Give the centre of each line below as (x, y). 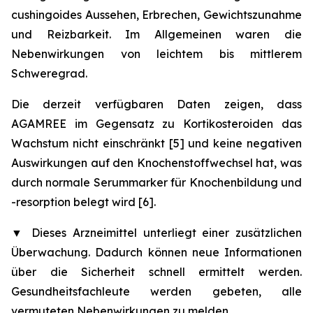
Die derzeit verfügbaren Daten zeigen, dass (156, 104)
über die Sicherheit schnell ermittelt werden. (156, 272)
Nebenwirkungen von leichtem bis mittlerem (156, 54)
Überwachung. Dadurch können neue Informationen (156, 252)
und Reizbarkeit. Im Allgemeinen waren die (156, 34)
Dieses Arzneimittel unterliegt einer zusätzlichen (164, 233)
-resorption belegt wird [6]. (83, 202)
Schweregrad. (49, 73)
